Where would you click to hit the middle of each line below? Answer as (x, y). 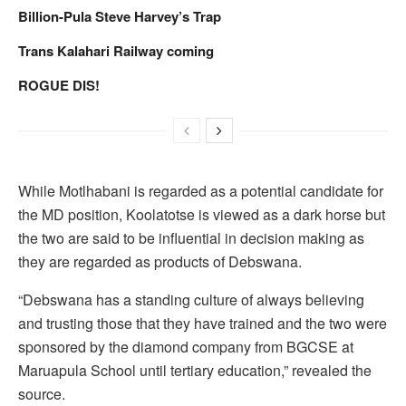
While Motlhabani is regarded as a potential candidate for (201, 191)
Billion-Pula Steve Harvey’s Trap (120, 17)
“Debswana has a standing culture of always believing (191, 300)
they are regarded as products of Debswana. (160, 262)
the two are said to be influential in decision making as (191, 238)
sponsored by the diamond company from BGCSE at (186, 347)
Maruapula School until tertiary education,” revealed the (195, 371)
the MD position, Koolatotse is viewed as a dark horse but (202, 215)
